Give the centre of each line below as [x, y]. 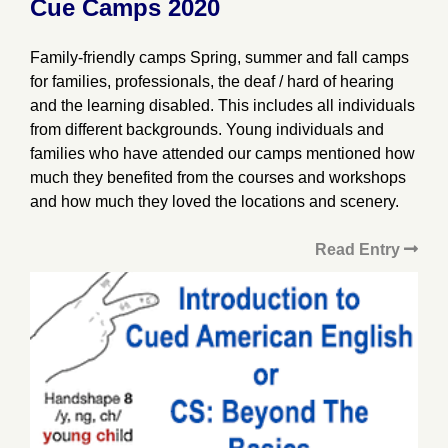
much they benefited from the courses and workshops [218, 177]
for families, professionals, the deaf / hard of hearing [212, 81]
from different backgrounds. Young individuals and [207, 129]
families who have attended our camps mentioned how [222, 153]
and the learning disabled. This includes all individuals [222, 105]
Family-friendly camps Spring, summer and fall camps [219, 57]
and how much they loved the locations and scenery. [214, 201]
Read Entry [359, 249]
